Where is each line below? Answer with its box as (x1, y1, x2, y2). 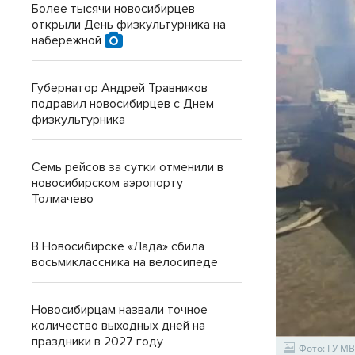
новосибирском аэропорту (32, 175, 183, 191)
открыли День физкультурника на (32, 17, 226, 32)
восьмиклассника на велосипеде (32, 254, 218, 270)
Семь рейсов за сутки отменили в (32, 159, 223, 175)
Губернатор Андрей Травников (32, 80, 208, 96)
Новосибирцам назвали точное (32, 302, 208, 318)
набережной (32, 32, 105, 48)
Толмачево (32, 191, 94, 207)
